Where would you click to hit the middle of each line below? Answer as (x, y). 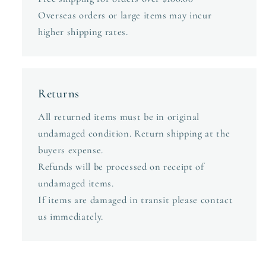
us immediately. (71, 216)
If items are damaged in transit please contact (136, 200)
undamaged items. (76, 183)
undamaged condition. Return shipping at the (134, 133)
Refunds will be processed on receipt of (121, 167)
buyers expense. (71, 150)
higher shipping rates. (83, 32)
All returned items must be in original (119, 117)
